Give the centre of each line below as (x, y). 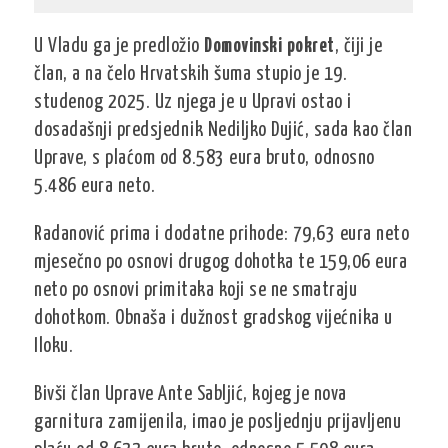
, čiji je (358, 46)
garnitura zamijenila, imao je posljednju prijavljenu (218, 422)
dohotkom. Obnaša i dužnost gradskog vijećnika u (213, 318)
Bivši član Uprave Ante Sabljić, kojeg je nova (190, 394)
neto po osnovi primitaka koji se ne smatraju (196, 290)
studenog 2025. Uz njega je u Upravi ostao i (193, 102)
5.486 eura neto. (95, 186)
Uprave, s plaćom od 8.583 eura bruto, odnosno (204, 158)
